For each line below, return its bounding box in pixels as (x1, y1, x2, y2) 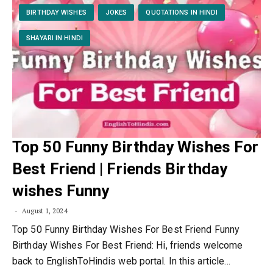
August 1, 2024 (20, 207, 68, 215)
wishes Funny (12, 182, 110, 200)
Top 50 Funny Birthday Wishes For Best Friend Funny (12, 224, 240, 235)
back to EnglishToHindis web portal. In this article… (12, 255, 231, 267)
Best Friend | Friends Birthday (12, 160, 228, 178)
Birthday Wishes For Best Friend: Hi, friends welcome (12, 239, 243, 251)
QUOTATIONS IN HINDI (146, 9, 218, 17)
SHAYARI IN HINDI (26, 34, 83, 43)
